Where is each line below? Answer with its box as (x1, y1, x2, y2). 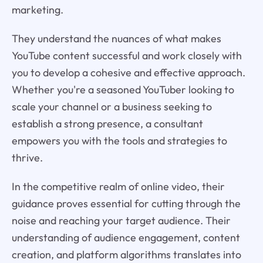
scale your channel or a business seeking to (11, 99, 212, 113)
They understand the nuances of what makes (11, 31, 221, 45)
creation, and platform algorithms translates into (11, 247, 241, 261)
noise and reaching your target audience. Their (11, 213, 231, 227)
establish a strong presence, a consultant (11, 116, 203, 130)
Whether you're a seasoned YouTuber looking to (11, 82, 234, 96)
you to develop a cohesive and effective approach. (11, 65, 245, 79)
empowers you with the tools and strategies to (11, 133, 227, 147)
